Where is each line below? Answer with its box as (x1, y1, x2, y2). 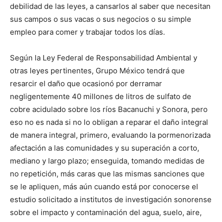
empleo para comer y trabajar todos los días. (10, 27, 165, 37)
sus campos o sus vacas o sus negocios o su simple (10, 14, 191, 24)
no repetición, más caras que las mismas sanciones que (10, 169, 205, 179)
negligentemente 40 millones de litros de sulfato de (10, 92, 191, 102)
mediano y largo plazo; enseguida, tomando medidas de (10, 156, 205, 166)
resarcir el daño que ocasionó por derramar (10, 79, 162, 89)
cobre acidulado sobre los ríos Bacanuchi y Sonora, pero (10, 105, 208, 114)
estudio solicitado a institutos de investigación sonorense (10, 195, 212, 205)
